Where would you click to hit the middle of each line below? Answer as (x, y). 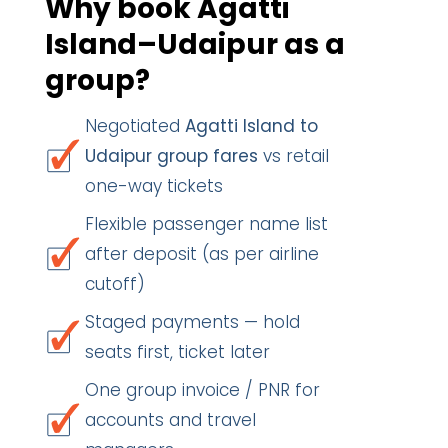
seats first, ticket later (177, 352)
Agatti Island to (251, 126)
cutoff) (115, 284)
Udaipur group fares (171, 156)
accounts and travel (170, 420)
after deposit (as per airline (202, 254)
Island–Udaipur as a (195, 44)
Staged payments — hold (192, 322)
